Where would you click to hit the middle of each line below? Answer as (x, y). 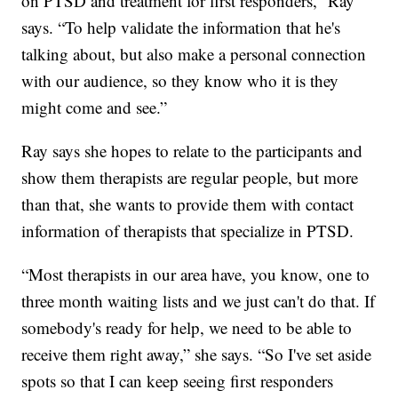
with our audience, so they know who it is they (180, 81)
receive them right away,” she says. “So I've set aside (197, 354)
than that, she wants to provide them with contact (188, 204)
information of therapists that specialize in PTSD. (188, 231)
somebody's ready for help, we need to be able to (187, 328)
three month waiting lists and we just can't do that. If (199, 301)
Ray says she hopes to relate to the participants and (192, 151)
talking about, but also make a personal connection (194, 54)
